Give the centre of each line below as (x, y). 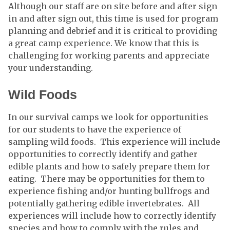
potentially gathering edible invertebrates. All (104, 203)
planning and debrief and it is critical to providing (113, 31)
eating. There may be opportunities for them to (107, 179)
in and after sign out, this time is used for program (113, 18)
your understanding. (52, 68)
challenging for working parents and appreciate (109, 55)
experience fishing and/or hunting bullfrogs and (109, 191)
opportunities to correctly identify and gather (103, 154)
